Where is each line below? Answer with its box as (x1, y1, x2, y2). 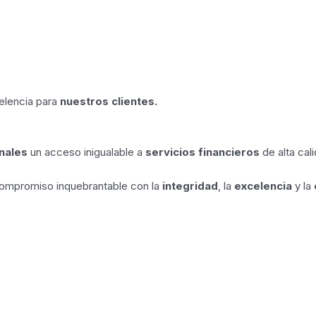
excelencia (234, 178, 292, 193)
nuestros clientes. (60, 94, 157, 108)
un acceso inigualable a (28, 145, 145, 159)
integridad (162, 178, 218, 193)
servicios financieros (145, 145, 260, 159)
